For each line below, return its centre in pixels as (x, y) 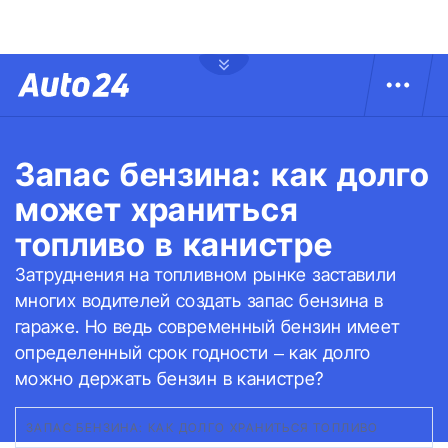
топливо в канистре (174, 244)
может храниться (157, 209)
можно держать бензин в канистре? (169, 378)
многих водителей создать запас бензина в (199, 300)
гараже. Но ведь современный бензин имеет (208, 326)
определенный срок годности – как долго (193, 352)
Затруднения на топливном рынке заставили (206, 274)
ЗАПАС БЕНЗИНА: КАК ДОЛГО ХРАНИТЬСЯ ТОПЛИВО (207, 427)
